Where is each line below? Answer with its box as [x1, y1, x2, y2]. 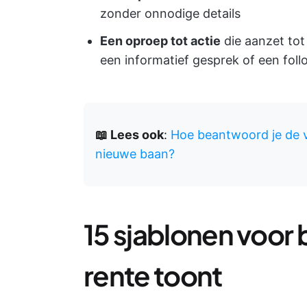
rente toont [84, 258, 222, 293]
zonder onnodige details [100, 6, 241, 21]
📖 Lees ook [95, 127, 164, 142]
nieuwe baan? [95, 147, 175, 161]
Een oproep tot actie [100, 34, 221, 48]
